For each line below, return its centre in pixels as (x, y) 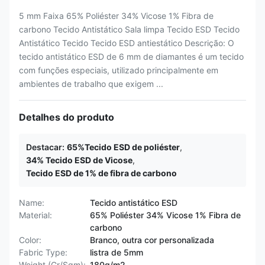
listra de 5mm (117, 252)
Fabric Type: (43, 252)
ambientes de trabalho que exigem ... (91, 84)
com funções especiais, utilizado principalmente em (119, 70)
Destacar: (45, 147)
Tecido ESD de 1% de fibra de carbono (101, 173)
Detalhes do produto (67, 117)
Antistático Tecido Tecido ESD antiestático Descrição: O (127, 43)
